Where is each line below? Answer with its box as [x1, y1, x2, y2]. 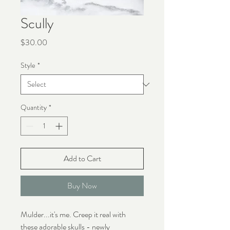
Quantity [21, 102, 47, 113]
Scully [21, 13, 53, 34]
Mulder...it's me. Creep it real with [21, 208, 126, 221]
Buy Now [67, 180, 97, 192]
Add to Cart [63, 152, 101, 165]
